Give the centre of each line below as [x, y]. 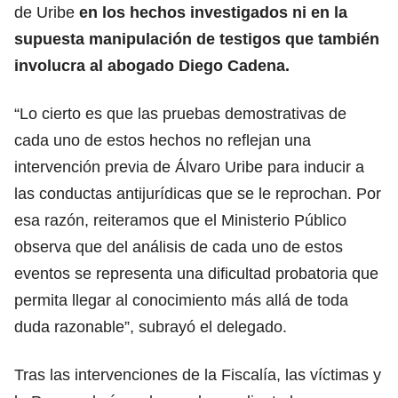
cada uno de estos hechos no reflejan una [163, 140]
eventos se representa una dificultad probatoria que [196, 273]
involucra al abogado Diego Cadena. [152, 65]
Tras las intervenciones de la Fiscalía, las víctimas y [198, 374]
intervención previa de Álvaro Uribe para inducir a [189, 167]
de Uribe [44, 12]
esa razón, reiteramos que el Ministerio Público [180, 220]
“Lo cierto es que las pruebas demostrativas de [180, 113]
